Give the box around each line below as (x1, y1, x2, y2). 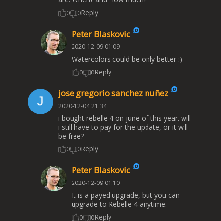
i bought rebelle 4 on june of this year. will (58, 113, 191, 123)
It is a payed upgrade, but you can (71, 190, 180, 200)
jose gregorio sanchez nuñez (58, 87, 170, 99)
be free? (58, 131, 84, 141)
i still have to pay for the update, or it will (58, 122, 188, 132)
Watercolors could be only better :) (71, 54, 182, 64)
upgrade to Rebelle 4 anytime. (71, 199, 167, 209)
